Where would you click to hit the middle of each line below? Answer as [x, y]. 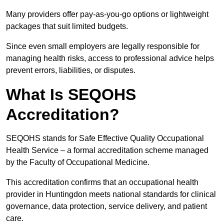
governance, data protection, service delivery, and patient [106, 206]
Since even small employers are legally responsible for [103, 46]
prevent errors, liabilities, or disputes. [71, 70]
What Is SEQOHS [71, 95]
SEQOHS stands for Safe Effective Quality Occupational [105, 138]
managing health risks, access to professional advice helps [110, 58]
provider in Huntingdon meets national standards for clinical [111, 194]
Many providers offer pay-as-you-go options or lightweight [107, 14]
